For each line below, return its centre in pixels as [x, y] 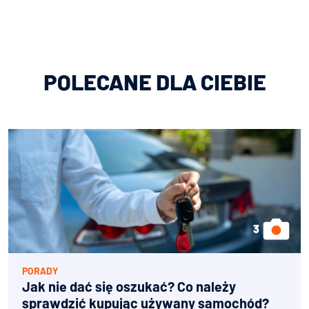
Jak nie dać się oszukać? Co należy [129, 286]
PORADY [40, 270]
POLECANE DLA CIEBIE [154, 81]
